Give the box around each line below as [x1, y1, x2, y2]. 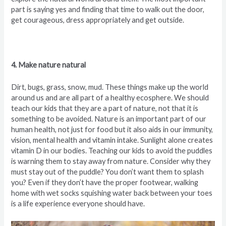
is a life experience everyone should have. [11, 199, 145, 208]
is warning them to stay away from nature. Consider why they [11, 157, 211, 166]
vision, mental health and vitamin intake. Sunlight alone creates [11, 136, 213, 145]
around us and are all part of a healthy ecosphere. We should [11, 93, 209, 102]
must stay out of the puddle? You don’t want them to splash [11, 167, 204, 177]
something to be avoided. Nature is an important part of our [11, 115, 207, 124]
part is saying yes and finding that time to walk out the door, [11, 5, 205, 14]
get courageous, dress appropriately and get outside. [11, 16, 185, 25]
